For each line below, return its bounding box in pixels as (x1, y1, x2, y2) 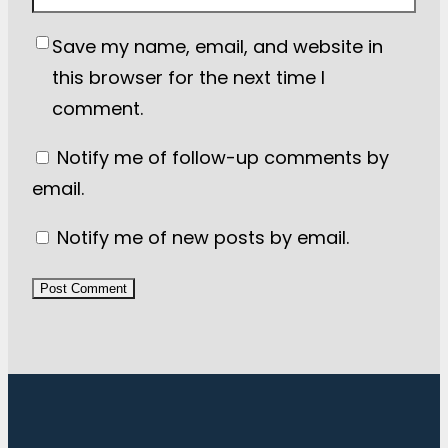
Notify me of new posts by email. (57, 225, 349, 251)
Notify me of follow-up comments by (57, 145, 389, 171)
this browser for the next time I (52, 65, 325, 91)
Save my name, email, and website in (52, 34, 383, 60)
